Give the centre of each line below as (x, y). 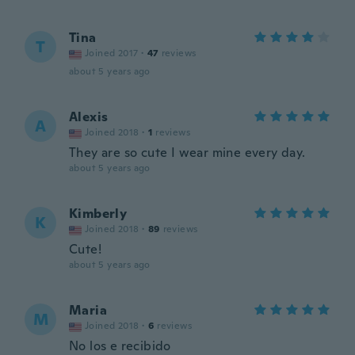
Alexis (89, 117)
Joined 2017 (112, 53)
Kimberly (98, 214)
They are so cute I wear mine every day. (187, 153)
